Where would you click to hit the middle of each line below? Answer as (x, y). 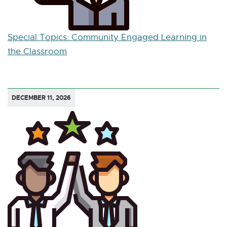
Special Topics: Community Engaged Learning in (107, 37)
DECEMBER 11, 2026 (41, 98)
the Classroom (37, 51)
